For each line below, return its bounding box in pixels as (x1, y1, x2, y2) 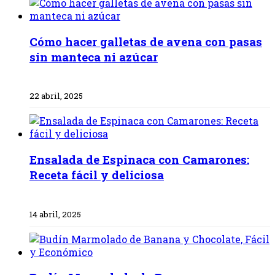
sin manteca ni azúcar (29, 48, 158, 64)
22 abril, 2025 (29, 90, 83, 102)
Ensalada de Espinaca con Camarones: (29, 151, 249, 167)
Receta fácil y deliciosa (29, 166, 164, 182)
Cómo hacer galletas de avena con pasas (29, 33, 262, 49)
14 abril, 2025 (29, 208, 81, 220)
